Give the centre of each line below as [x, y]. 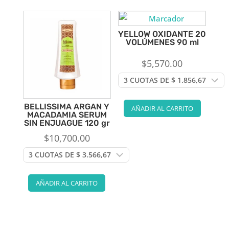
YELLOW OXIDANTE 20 [162, 34]
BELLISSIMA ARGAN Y [67, 106]
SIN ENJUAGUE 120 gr [67, 123]
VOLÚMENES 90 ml [162, 42]
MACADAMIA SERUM [67, 114]
